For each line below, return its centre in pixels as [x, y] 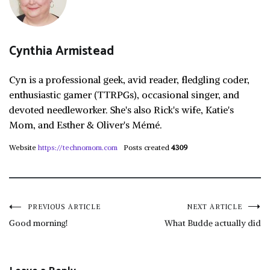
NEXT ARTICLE [215, 207]
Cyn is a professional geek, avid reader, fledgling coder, [129, 80]
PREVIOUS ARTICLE [64, 207]
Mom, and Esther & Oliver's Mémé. [86, 125]
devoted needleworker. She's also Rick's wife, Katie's [121, 110]
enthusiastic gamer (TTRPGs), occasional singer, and [124, 95]
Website [23, 147]
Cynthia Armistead [61, 51]
